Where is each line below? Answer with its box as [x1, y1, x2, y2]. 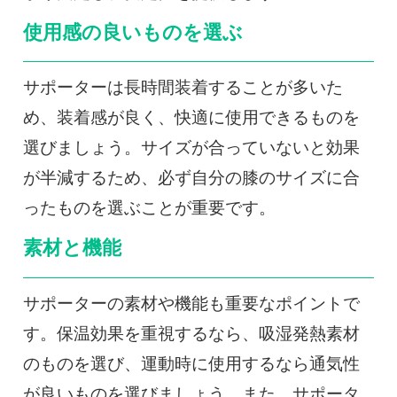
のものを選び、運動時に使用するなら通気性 [22, 354, 360, 373]
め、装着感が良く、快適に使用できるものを [22, 108, 360, 128]
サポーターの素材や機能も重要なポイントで [22, 293, 360, 313]
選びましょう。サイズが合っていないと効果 [22, 138, 360, 158]
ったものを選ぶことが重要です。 [22, 198, 276, 218]
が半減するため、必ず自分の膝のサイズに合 [22, 168, 360, 188]
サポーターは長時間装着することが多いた [22, 78, 343, 97]
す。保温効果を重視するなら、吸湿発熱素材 [22, 323, 360, 343]
